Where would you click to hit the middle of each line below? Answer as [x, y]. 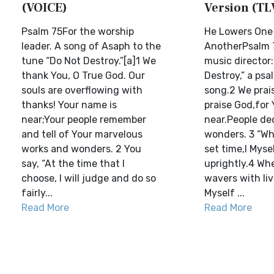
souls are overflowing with [82, 90]
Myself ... [224, 193]
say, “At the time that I [73, 164]
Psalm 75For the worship [78, 31]
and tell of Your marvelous [82, 134]
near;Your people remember [84, 120]
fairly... [37, 193]
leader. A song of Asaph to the [91, 46]
